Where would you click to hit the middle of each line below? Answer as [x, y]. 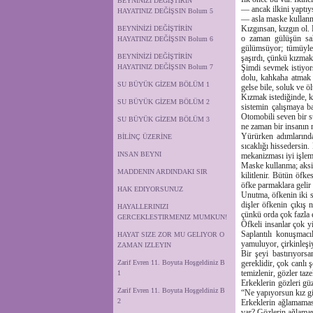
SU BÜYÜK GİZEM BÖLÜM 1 [163, 84]
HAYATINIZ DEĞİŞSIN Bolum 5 [165, 11]
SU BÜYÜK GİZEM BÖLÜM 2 [163, 102]
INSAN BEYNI [139, 154]
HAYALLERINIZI [143, 206]
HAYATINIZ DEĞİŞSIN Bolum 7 [165, 67]
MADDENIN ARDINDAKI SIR [162, 172]
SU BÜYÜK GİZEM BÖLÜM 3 [163, 119]
